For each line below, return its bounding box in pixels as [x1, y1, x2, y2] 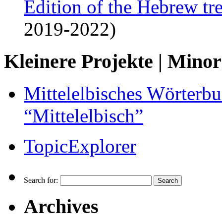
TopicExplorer [24, 135, 136, 157]
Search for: [24, 175, 58, 184]
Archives [24, 195, 99, 218]
